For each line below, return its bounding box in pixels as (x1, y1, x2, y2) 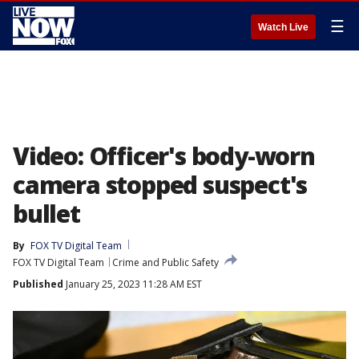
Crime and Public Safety (112, 256, 219, 269)
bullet (13, 197, 80, 230)
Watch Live (258, 22, 309, 33)
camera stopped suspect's (13, 168, 308, 201)
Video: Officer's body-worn (13, 139, 315, 172)
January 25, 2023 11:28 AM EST (63, 277, 202, 291)
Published (13, 277, 63, 291)
